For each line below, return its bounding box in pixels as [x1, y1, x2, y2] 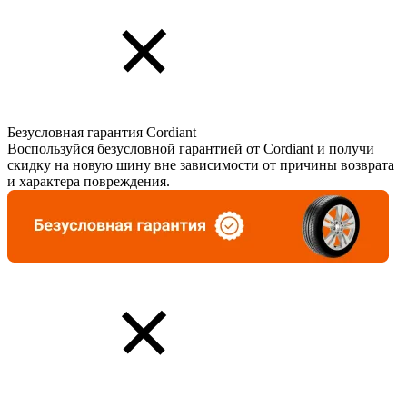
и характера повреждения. [7, 173, 170, 189]
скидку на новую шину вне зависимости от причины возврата [7, 156, 394, 173]
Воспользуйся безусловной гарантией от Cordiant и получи [7, 140, 374, 156]
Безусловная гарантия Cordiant [7, 124, 196, 140]
